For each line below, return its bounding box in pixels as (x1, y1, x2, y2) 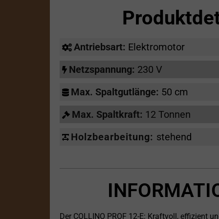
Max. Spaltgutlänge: (71, 86, 161, 98)
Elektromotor (128, 41, 185, 53)
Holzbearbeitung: (71, 131, 156, 143)
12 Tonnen (145, 109, 191, 121)
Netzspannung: (69, 64, 137, 76)
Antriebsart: (74, 41, 128, 53)
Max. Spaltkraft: (72, 109, 145, 121)
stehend (156, 131, 192, 143)
